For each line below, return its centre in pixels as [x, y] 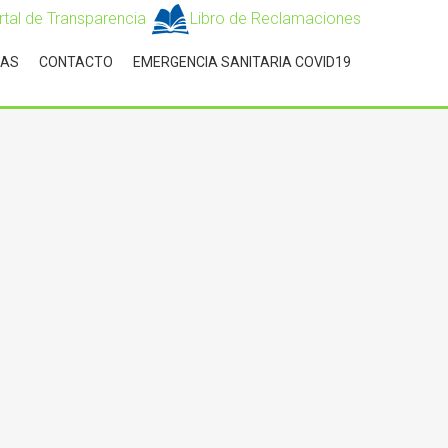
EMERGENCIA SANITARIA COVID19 [242, 61]
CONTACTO [76, 61]
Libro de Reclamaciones [275, 18]
